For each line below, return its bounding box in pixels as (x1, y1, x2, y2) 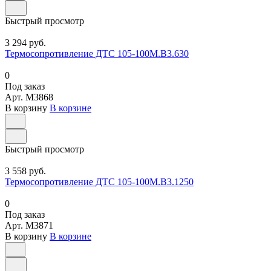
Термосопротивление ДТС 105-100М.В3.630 (5, 48, 189, 59)
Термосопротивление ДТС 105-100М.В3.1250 (5, 176, 194, 187)
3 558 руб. (5, 165, 46, 176)
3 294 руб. (5, 37, 46, 48)
